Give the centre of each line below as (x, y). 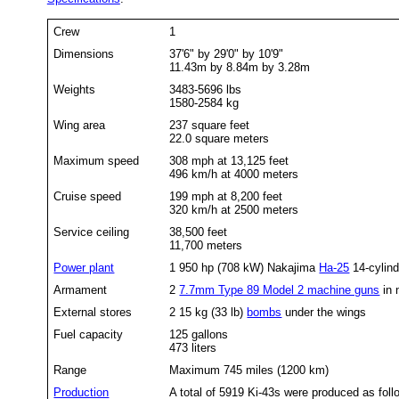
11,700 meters (206, 245)
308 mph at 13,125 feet (229, 160)
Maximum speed (107, 160)
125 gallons (199, 334)
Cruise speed (88, 196)
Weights (75, 89)
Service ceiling (92, 232)
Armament (81, 289)
